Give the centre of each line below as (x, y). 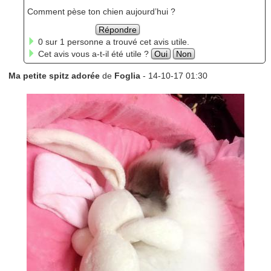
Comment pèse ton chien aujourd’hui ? (101, 11)
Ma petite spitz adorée (55, 75)
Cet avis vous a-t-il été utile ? (93, 54)
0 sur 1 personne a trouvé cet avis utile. (112, 41)
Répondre (118, 29)
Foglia (128, 75)
